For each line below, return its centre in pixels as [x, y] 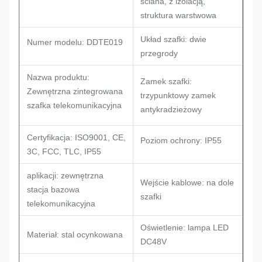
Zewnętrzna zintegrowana [75, 91]
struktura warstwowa [178, 15]
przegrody [159, 53]
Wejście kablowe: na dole [187, 182]
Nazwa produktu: [58, 77]
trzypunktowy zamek [178, 95]
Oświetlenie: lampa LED [185, 227]
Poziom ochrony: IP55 [181, 140]
